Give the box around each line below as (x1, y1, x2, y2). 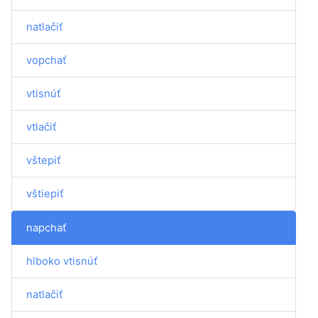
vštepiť (26, 153, 60, 167)
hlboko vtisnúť (26, 254, 97, 268)
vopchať (26, 53, 66, 67)
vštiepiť (26, 187, 63, 200)
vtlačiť (26, 120, 56, 133)
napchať (26, 221, 66, 234)
